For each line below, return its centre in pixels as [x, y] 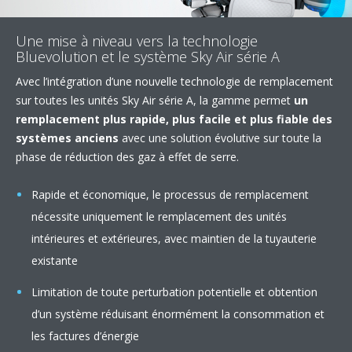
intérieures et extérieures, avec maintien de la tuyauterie [174, 238]
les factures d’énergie [85, 335]
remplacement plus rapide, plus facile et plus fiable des [174, 119]
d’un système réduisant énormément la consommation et [178, 313]
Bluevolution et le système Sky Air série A [148, 56]
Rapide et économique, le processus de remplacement [170, 194]
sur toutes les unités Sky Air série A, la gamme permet [155, 100]
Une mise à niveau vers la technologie [137, 40]
